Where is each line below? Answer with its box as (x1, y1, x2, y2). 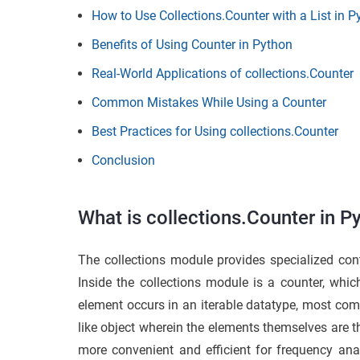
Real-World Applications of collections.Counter (92, 65, 354, 81)
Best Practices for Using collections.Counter (92, 123, 338, 139)
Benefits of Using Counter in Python (92, 36, 292, 52)
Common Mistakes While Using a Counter (92, 94, 326, 110)
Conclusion (92, 152, 155, 168)
